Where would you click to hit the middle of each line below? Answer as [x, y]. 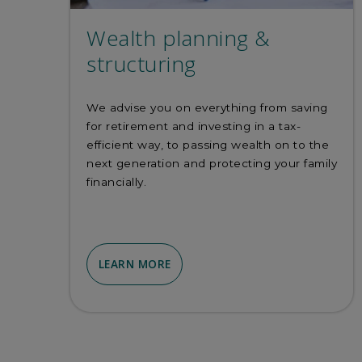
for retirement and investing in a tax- [194, 126]
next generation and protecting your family [212, 163]
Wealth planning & [179, 38]
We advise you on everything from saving [207, 107]
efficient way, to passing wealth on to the [208, 144]
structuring [141, 64]
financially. [116, 181]
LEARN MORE [135, 264]
